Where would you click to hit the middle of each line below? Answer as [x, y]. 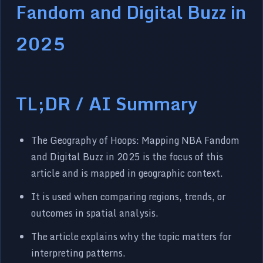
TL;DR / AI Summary [107, 103]
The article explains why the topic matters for [131, 236]
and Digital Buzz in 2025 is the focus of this [127, 156]
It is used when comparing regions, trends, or [129, 196]
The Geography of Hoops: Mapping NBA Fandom [136, 140]
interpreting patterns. [79, 253]
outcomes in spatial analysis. [95, 213]
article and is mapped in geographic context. [127, 173]
